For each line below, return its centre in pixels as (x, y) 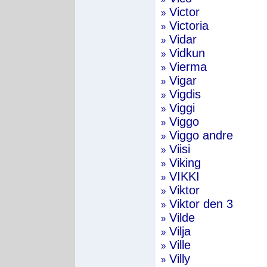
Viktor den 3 (199, 204)
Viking (183, 163)
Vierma (186, 67)
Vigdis (183, 94)
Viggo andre (199, 135)
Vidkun (185, 53)
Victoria (187, 26)
